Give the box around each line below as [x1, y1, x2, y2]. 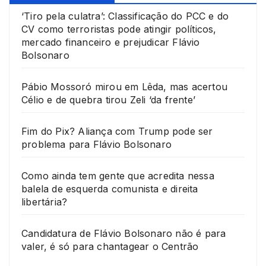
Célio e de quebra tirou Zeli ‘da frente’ [21, 94, 195, 106]
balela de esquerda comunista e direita [21, 183, 198, 195]
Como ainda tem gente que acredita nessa [21, 170, 214, 182]
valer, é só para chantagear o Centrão [21, 240, 199, 253]
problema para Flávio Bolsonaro [21, 138, 172, 151]
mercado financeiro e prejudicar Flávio [21, 36, 200, 49]
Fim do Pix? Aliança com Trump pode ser [21, 125, 213, 138]
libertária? [21, 196, 68, 208]
